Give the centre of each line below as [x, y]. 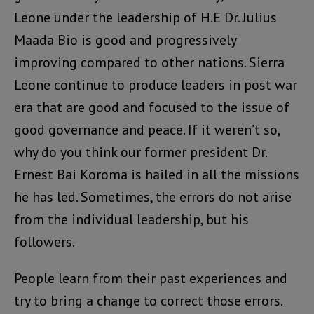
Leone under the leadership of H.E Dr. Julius [145, 17]
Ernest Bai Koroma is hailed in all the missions [157, 174]
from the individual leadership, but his [131, 219]
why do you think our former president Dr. [140, 152]
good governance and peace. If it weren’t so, [147, 129]
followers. [45, 241]
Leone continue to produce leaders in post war [156, 84]
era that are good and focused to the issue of [152, 107]
